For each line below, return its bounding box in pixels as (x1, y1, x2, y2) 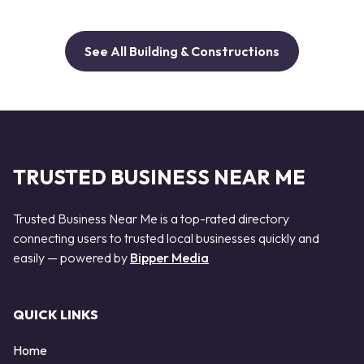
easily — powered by (13, 249, 130, 266)
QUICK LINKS (13, 306, 98, 323)
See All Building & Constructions (84, 43, 279, 60)
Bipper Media (130, 249, 209, 266)
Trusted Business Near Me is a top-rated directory (13, 210, 289, 227)
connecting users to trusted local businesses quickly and (13, 229, 319, 246)
